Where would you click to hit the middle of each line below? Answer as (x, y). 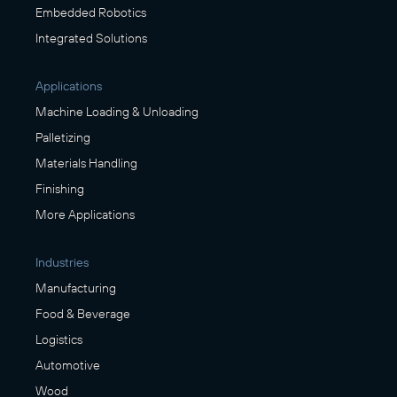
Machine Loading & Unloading (117, 112)
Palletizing (63, 137)
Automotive (68, 365)
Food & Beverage (83, 314)
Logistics (59, 339)
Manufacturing (76, 288)
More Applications (85, 214)
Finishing (60, 189)
